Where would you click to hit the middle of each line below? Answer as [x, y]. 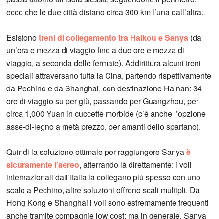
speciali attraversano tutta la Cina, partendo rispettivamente [109, 76]
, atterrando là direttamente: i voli [136, 165]
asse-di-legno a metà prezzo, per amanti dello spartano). [104, 127]
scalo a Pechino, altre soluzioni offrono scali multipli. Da [103, 190]
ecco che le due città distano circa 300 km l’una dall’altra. [105, 12]
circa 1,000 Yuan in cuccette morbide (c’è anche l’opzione [106, 114]
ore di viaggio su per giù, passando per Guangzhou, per [103, 101]
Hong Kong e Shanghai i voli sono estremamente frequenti [108, 203]
